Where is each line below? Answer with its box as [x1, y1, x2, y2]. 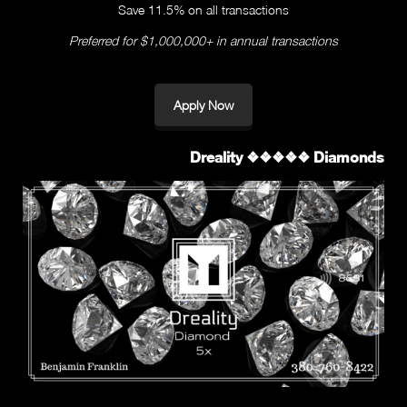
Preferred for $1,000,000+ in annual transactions [69, 32, 338, 48]
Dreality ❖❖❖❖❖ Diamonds [190, 147, 384, 165]
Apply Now [174, 96, 233, 113]
